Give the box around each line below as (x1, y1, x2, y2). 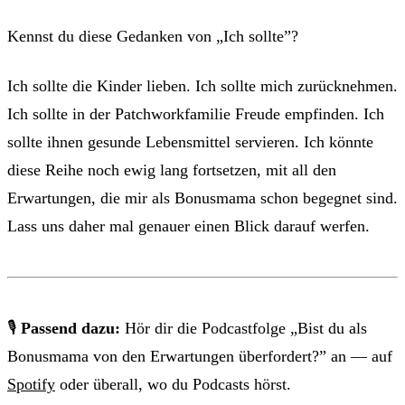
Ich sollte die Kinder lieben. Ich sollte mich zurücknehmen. (7, 76, 398, 95)
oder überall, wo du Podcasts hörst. (55, 374, 291, 393)
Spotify (7, 374, 55, 393)
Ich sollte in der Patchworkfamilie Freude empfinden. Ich (7, 104, 384, 123)
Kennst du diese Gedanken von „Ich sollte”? (7, 26, 298, 45)
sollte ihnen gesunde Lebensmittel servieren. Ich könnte (7, 132, 373, 151)
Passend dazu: (21, 318, 120, 337)
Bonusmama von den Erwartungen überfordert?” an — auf (7, 346, 392, 365)
